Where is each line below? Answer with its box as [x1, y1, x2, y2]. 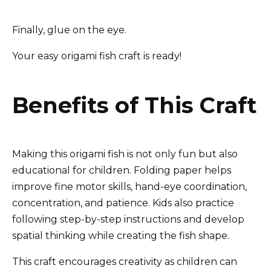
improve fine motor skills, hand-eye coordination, [12, 181, 247, 193]
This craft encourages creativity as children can [12, 256, 237, 268]
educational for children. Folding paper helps [12, 165, 231, 177]
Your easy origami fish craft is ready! [12, 50, 181, 62]
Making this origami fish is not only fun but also [12, 148, 238, 160]
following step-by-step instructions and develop [12, 214, 244, 226]
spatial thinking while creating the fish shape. [12, 230, 229, 242]
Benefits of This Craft [12, 91, 256, 119]
